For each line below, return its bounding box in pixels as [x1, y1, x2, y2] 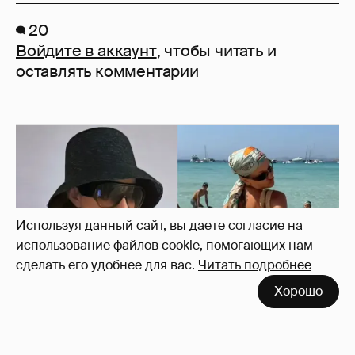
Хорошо [274, 283, 323, 300]
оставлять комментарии [16, 61, 199, 82]
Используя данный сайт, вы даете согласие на [16, 217, 303, 234]
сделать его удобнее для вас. [16, 257, 195, 273]
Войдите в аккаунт [16, 40, 157, 62]
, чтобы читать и [156, 40, 277, 62]
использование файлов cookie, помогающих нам [16, 237, 313, 254]
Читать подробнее [198, 257, 311, 273]
